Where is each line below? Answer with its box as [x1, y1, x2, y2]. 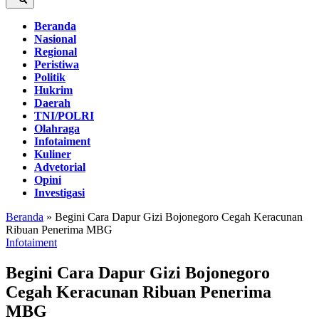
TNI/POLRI [34, 110, 94, 122]
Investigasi [34, 187, 85, 199]
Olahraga [34, 122, 80, 135]
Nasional [34, 33, 76, 45]
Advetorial [34, 161, 85, 173]
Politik [34, 71, 66, 83]
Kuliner [34, 148, 71, 160]
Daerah [34, 97, 70, 109]
